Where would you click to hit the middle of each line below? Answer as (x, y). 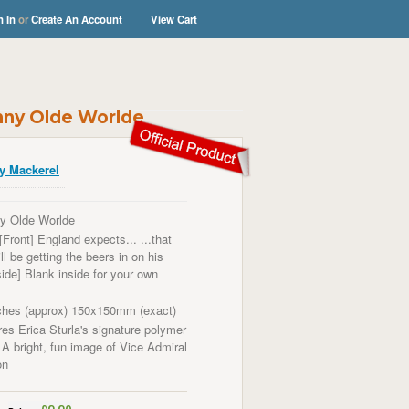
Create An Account (77, 20)
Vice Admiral (153, 346)
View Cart (173, 20)
